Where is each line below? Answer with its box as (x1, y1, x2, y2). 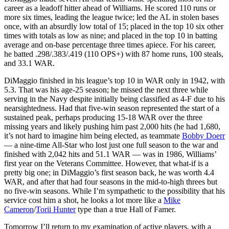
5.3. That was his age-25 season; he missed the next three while (4, 85, 208, 94)
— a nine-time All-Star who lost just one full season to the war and (4, 140, 218, 149)
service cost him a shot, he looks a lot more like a (4, 195, 164, 204)
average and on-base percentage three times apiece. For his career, (4, 40, 216, 49)
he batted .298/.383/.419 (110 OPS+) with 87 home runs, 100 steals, (4, 49, 223, 58)
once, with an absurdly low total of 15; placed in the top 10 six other (4, 21, 223, 31)
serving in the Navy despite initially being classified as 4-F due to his (4, 94, 225, 103)
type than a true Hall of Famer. (76, 204, 176, 214)
